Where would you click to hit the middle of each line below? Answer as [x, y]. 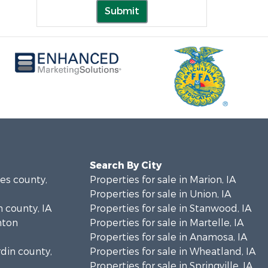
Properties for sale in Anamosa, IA [168, 237]
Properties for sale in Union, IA [160, 194]
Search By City [125, 165]
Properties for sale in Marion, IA [162, 179]
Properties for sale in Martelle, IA [166, 223]
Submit [122, 11]
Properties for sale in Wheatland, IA [172, 251]
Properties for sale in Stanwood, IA [170, 208]
